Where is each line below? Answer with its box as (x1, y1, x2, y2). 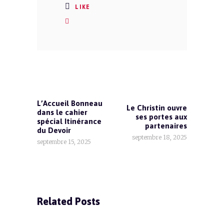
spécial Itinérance (37, 116, 101, 125)
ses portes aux (135, 112, 187, 121)
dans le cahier (37, 107, 87, 116)
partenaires (145, 121, 187, 130)
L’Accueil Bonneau (37, 98, 102, 107)
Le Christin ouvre (126, 103, 187, 112)
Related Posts (37, 195, 100, 207)
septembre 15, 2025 (37, 137, 91, 145)
